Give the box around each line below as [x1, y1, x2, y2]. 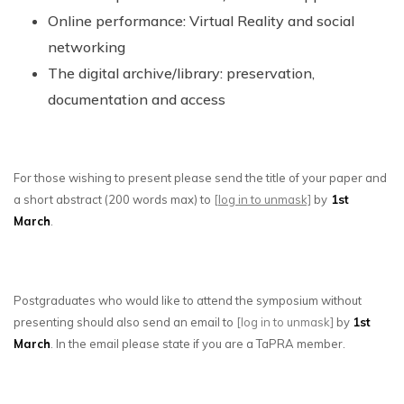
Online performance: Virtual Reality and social [47, 11, 354, 30]
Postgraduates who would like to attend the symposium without [14, 292, 362, 308]
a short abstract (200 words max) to [14, 191, 214, 207]
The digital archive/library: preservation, [47, 63, 315, 82]
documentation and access [47, 89, 225, 108]
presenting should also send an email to [14, 314, 236, 329]
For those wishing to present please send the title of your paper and [14, 170, 387, 185]
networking [47, 37, 125, 56]
